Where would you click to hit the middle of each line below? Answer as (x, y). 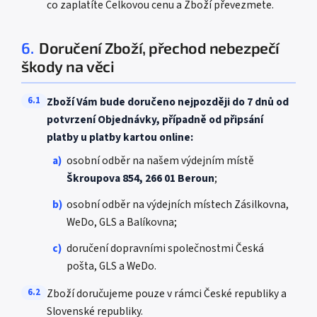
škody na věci (68, 66)
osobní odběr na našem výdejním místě (160, 161)
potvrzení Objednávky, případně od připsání (155, 120)
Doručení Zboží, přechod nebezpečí (159, 47)
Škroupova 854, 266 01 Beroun (140, 178)
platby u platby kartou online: (120, 137)
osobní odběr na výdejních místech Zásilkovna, (178, 204)
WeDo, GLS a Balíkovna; (122, 222)
